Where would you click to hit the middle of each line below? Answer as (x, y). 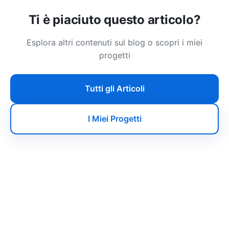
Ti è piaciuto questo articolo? (114, 19)
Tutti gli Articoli (114, 88)
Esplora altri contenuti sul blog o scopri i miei (114, 42)
